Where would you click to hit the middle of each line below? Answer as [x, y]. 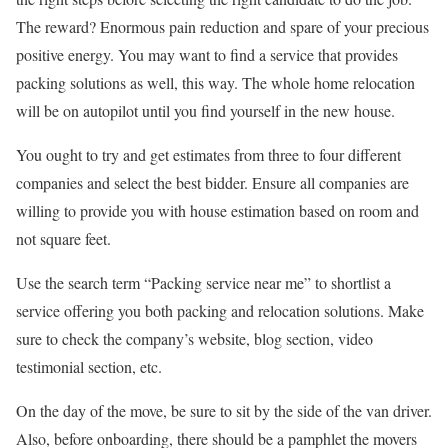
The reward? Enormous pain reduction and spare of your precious [222, 26]
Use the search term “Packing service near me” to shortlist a [203, 282]
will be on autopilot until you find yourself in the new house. [205, 110]
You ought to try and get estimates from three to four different [208, 154]
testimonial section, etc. [89, 366]
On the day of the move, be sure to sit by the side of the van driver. [224, 410]
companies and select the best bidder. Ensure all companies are [212, 182]
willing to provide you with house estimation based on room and [217, 210]
